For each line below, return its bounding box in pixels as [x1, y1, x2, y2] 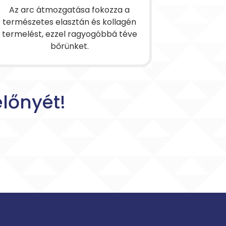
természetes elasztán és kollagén [3, 16, 137, 28]
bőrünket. [50, 40, 89, 52]
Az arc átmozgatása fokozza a [9, 4, 130, 16]
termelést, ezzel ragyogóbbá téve [2, 28, 137, 40]
